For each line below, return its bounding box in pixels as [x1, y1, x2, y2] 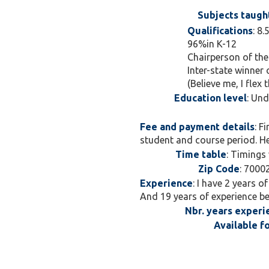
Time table [175, 149, 226, 160]
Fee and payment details [140, 121, 255, 132]
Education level [174, 92, 247, 103]
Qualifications [187, 25, 253, 36]
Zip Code [198, 163, 240, 174]
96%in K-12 [187, 38, 237, 49]
